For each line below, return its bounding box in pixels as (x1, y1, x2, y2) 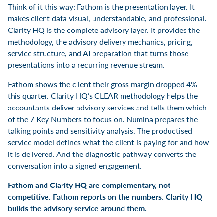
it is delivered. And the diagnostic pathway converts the (8, 148, 196, 159)
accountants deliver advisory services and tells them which (8, 101, 207, 113)
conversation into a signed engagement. (8, 159, 142, 171)
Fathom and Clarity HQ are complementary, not (8, 179, 170, 190)
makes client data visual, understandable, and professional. (8, 12, 207, 24)
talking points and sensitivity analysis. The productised (8, 124, 192, 136)
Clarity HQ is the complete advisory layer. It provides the (8, 24, 200, 35)
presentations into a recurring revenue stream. (8, 59, 165, 70)
